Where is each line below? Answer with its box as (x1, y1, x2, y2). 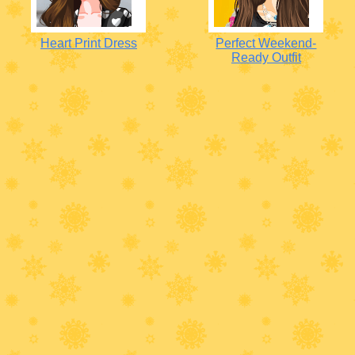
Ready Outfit (231, 51, 301, 64)
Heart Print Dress (40, 36, 137, 50)
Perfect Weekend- (216, 36, 317, 50)
